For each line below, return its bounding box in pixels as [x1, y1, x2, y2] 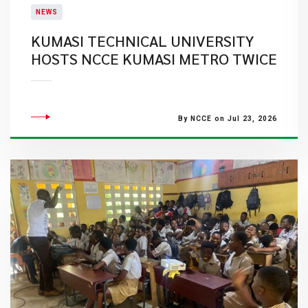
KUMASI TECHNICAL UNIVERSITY [31, 31, 254, 50]
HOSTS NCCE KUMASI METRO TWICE [31, 49, 277, 68]
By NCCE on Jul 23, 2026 [177, 115, 277, 122]
